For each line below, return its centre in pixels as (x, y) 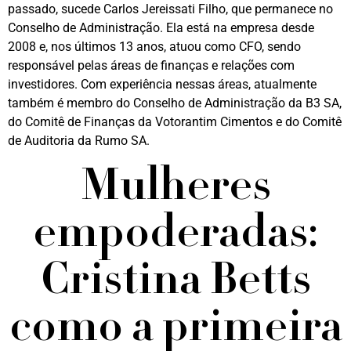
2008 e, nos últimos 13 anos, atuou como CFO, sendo (154, 46)
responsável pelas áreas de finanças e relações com (151, 65)
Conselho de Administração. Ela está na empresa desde (161, 27)
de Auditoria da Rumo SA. (79, 140)
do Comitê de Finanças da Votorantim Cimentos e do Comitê (175, 121)
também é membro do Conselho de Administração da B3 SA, (175, 103)
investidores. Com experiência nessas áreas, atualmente (162, 84)
